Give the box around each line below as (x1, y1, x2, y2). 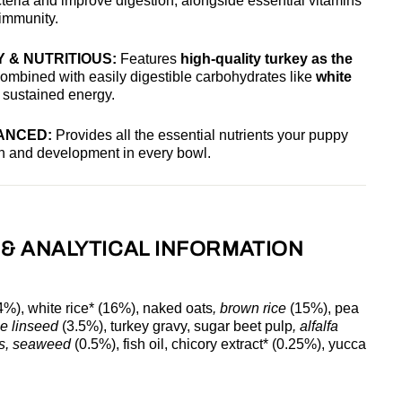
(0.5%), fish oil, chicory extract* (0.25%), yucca (71, 336, 366, 352)
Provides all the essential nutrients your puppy (52, 127, 348, 143)
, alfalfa (293, 318, 338, 334)
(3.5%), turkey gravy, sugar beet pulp (58, 318, 293, 334)
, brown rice (213, 300, 286, 316)
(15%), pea (286, 300, 359, 316)
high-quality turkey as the (180, 50, 353, 66)
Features (117, 50, 180, 66)
